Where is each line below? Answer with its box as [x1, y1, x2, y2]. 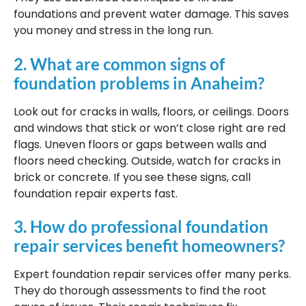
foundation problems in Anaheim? [14, 72, 264, 93]
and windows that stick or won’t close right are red [14, 120, 286, 136]
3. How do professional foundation [14, 216, 268, 236]
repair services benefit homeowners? [14, 235, 285, 255]
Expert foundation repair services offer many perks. [14, 266, 291, 282]
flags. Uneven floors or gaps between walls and [14, 136, 266, 152]
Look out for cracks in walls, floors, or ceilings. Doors [14, 103, 289, 120]
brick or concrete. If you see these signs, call [14, 169, 251, 185]
